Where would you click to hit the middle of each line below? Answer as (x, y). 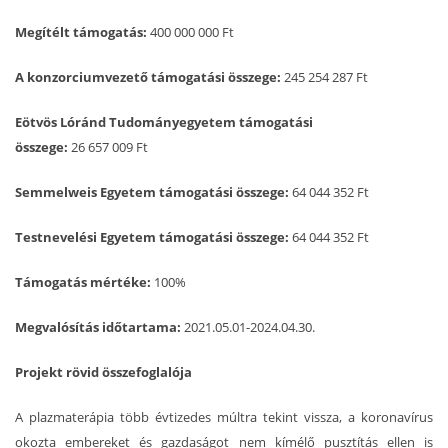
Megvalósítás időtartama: (99, 327)
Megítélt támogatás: (81, 31)
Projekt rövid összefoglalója (103, 372)
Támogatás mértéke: (84, 282)
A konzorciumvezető (81, 77)
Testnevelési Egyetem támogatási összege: (153, 237)
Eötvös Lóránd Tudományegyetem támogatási (164, 122)
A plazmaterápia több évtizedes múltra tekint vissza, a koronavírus (224, 417)
